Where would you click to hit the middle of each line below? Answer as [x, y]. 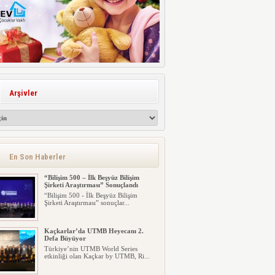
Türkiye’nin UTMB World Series [91, 249]
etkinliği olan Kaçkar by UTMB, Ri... [97, 256]
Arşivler [23, 93]
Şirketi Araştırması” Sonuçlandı [91, 185]
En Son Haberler [37, 157]
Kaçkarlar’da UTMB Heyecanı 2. [94, 231]
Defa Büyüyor [65, 238]
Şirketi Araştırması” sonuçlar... [87, 203]
